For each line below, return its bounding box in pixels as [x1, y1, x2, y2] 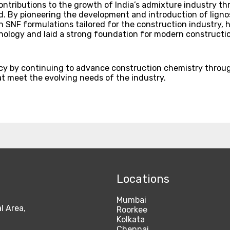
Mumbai [117, 195, 146, 205]
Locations [117, 172, 169, 186]
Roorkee [117, 205, 147, 215]
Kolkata [117, 215, 145, 225]
